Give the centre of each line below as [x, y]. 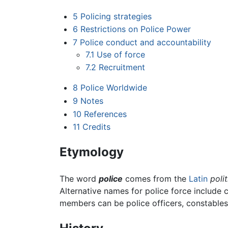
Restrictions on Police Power [135, 29]
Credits [96, 127]
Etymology [92, 152]
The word [79, 179]
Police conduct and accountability [145, 42]
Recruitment [122, 67]
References [105, 114]
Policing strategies [116, 16]
